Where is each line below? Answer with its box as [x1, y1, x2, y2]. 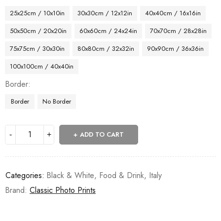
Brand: [5, 184, 30, 196]
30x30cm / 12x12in [77, 8, 132, 18]
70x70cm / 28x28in [150, 26, 207, 36]
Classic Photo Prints [30, 184, 96, 196]
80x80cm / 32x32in [77, 43, 134, 53]
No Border [42, 96, 71, 106]
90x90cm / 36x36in [147, 43, 204, 53]
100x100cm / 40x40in [10, 61, 74, 71]
